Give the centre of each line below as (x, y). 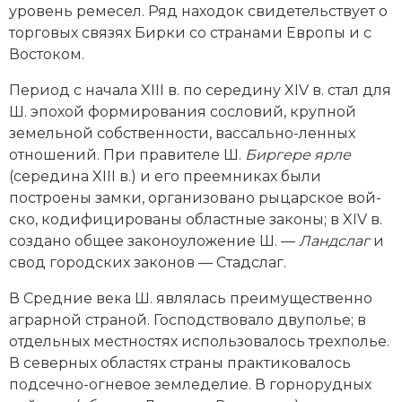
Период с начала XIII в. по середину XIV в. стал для (200, 90)
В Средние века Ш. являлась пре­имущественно (191, 298)
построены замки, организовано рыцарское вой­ (195, 197)
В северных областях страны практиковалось (180, 363)
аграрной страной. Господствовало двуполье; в (188, 319)
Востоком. (47, 54)
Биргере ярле (298, 154)
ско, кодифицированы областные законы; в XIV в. (196, 219)
